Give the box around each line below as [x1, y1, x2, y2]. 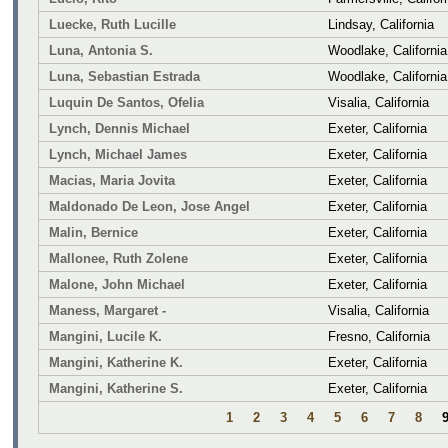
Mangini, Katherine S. [49, 380, 183, 396]
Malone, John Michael [49, 276, 185, 292]
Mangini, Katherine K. [49, 354, 183, 370]
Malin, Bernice [49, 224, 138, 240]
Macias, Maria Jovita [49, 172, 175, 188]
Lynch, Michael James [49, 146, 187, 162]
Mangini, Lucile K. [49, 328, 162, 344]
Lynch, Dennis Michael [49, 120, 190, 136]
